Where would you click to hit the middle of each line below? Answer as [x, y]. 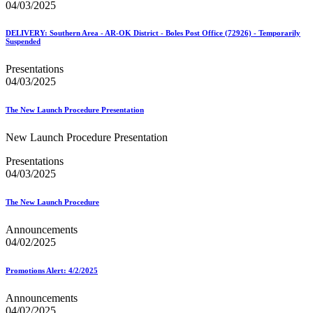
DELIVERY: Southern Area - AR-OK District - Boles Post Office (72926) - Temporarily [153, 33]
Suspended [23, 42]
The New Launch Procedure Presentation [75, 110]
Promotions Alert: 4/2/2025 [52, 271]
